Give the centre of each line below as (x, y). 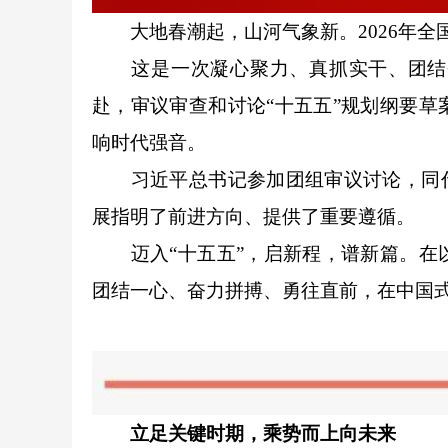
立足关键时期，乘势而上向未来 (263, 433)
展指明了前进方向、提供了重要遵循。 (253, 216)
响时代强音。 (149, 142)
